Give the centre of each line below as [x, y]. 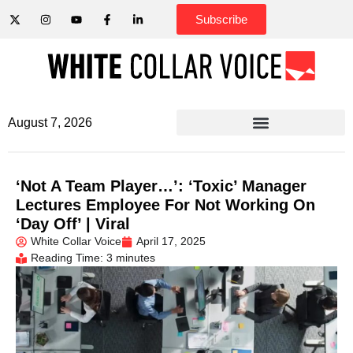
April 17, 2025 [171, 241]
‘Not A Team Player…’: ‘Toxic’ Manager [161, 186]
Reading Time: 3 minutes [93, 258]
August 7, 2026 [50, 123]
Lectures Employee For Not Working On [165, 205]
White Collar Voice [76, 241]
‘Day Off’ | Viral [73, 224]
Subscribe [221, 19]
